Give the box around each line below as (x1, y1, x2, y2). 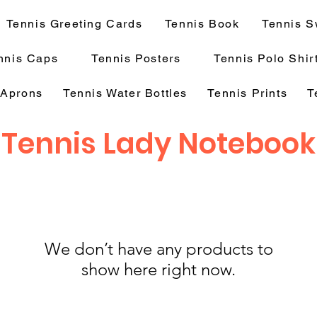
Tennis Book (164, 17, 240, 30)
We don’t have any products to (44, 238, 273, 259)
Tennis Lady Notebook (1, 124, 316, 163)
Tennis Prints (207, 86, 288, 100)
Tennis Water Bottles (63, 86, 188, 100)
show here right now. (81, 259, 236, 279)
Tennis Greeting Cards (6, 17, 143, 30)
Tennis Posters (91, 52, 181, 65)
